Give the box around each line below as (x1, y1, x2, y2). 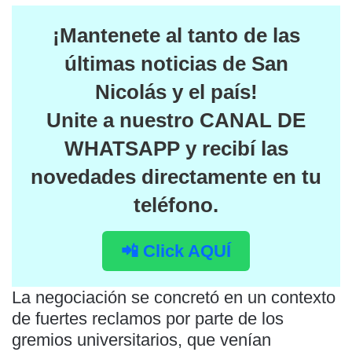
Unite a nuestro (46, 108, 200, 133)
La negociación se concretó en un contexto (12, 288, 335, 308)
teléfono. (134, 193, 218, 218)
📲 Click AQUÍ (121, 241, 231, 262)
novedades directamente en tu (31, 165, 321, 189)
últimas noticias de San (64, 52, 288, 76)
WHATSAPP (64, 137, 180, 161)
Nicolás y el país (94, 80, 251, 104)
